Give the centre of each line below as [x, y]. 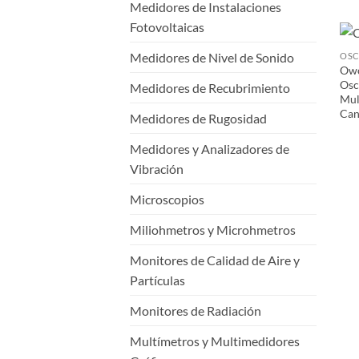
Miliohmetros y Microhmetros [213, 229]
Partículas [157, 280]
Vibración [157, 168]
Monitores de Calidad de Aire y [215, 260]
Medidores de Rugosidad [198, 118]
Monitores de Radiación [196, 310]
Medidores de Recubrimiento [210, 87]
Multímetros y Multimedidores [215, 341]
